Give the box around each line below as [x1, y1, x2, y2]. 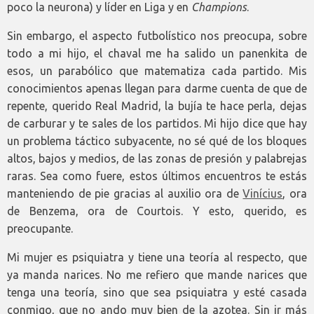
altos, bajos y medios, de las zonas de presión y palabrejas [7, 151, 307, 165]
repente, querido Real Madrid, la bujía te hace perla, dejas [7, 99, 307, 112]
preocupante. [7, 221, 73, 235]
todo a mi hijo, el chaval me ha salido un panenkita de [7, 46, 307, 60]
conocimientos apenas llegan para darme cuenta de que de [7, 81, 307, 95]
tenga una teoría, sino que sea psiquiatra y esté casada [7, 285, 307, 299]
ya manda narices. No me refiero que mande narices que [7, 268, 307, 281]
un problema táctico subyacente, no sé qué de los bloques [7, 134, 307, 147]
